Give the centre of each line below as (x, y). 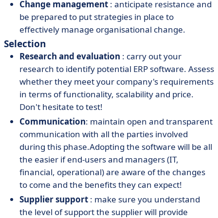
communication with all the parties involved (104, 134)
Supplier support (55, 199)
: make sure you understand (145, 199)
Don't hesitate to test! (61, 107)
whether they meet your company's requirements (117, 82)
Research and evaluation (71, 56)
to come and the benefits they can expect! (101, 185)
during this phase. (54, 147)
